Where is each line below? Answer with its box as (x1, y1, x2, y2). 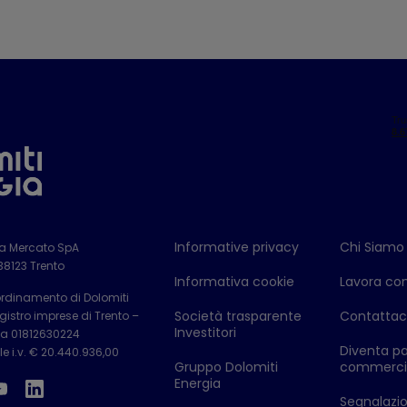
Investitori (174, 323, 237, 342)
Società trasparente (174, 307, 303, 325)
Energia (174, 374, 222, 392)
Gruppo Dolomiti (174, 358, 279, 376)
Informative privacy (174, 238, 300, 256)
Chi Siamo (340, 238, 405, 256)
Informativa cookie (174, 273, 295, 291)
